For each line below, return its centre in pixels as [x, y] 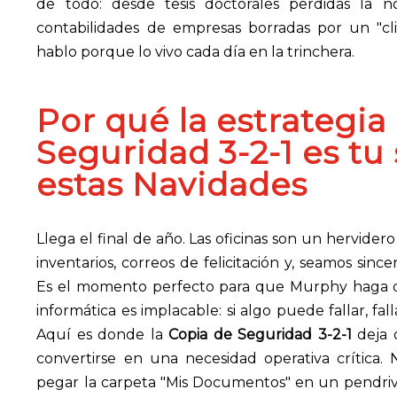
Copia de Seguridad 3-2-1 [260, 335]
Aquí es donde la [103, 335]
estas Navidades [172, 184]
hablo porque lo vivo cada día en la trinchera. [196, 52]
